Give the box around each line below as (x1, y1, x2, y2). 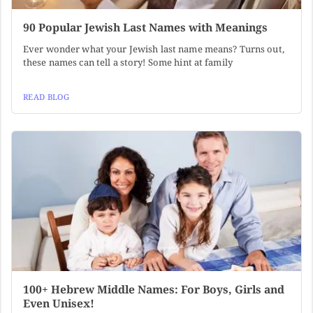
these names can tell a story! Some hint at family (23, 56, 233, 69)
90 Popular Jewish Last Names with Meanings (23, 20, 268, 36)
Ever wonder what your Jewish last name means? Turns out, (23, 43, 284, 56)
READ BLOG (23, 92, 69, 103)
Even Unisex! (23, 296, 94, 312)
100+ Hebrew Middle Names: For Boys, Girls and (23, 282, 284, 298)
